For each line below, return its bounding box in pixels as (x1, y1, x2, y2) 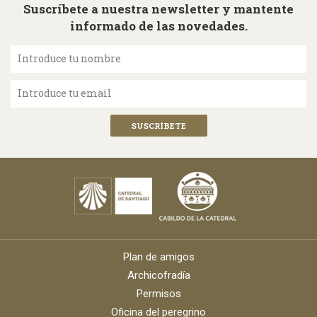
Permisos (136, 287, 181, 301)
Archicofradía (127, 269, 190, 282)
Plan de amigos (122, 250, 195, 264)
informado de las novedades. (69, 17, 248, 34)
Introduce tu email (18, 86, 112, 100)
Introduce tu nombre (18, 51, 121, 65)
